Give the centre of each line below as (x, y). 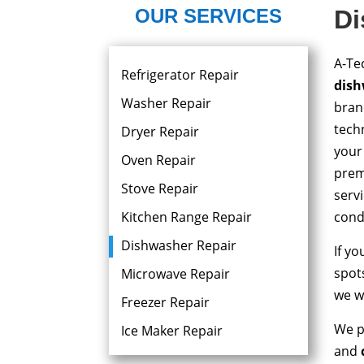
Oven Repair (159, 160)
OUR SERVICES (209, 16)
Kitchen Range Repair (187, 217)
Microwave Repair (176, 274)
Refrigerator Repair (180, 75)
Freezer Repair (166, 302)
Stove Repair (160, 188)
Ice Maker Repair (172, 331)
